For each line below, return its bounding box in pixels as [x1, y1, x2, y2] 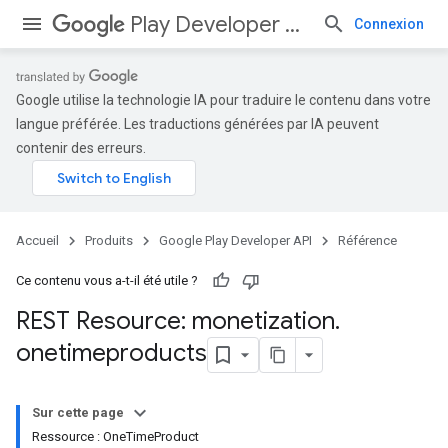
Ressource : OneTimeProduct [32, 429, 199, 444]
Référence [338, 233, 397, 248]
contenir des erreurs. [16, 140, 146, 156]
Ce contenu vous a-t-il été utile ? [16, 273, 198, 288]
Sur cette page [32, 405, 124, 420]
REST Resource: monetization [16, 306, 335, 336]
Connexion [354, 16, 424, 32]
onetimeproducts [16, 338, 207, 369]
